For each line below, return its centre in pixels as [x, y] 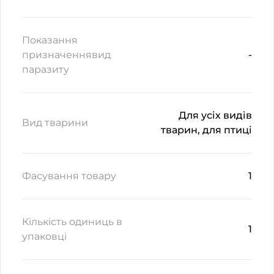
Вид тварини [55, 123]
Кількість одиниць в [72, 222]
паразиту [46, 69]
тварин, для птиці [206, 130]
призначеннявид [66, 55]
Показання [50, 40]
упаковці [44, 236]
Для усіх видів [215, 115]
